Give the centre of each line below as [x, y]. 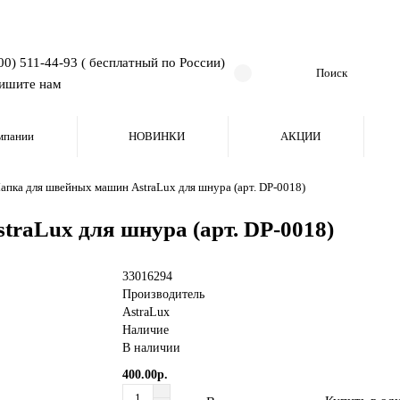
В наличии [152, 348]
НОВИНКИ [157, 136]
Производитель [164, 294]
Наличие [146, 330]
